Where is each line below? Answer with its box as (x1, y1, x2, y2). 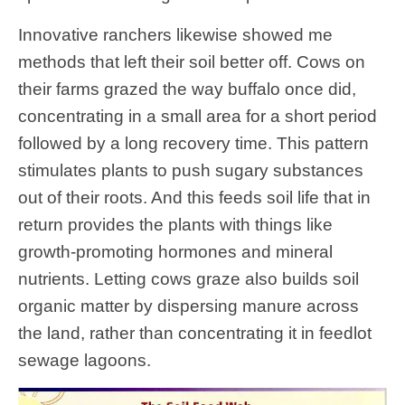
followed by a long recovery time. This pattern (18, 134, 369, 154)
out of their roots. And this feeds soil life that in (18, 188, 371, 208)
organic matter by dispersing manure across (18, 297, 359, 316)
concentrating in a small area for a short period (18, 107, 377, 127)
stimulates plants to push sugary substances (18, 161, 363, 181)
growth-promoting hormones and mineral (18, 242, 333, 262)
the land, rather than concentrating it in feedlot (18, 324, 372, 344)
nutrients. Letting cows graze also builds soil (18, 269, 359, 289)
